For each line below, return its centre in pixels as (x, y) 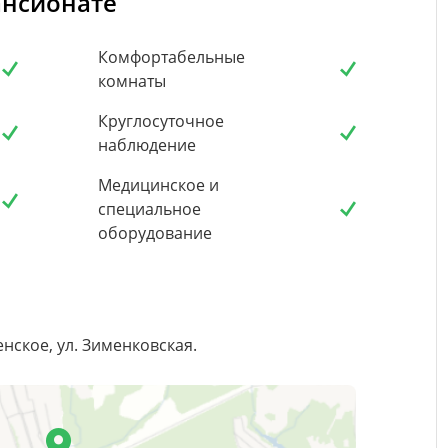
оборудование (155, 233)
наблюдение (147, 145)
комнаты (132, 81)
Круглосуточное (161, 121)
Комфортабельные (171, 57)
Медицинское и (158, 185)
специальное (149, 209)
